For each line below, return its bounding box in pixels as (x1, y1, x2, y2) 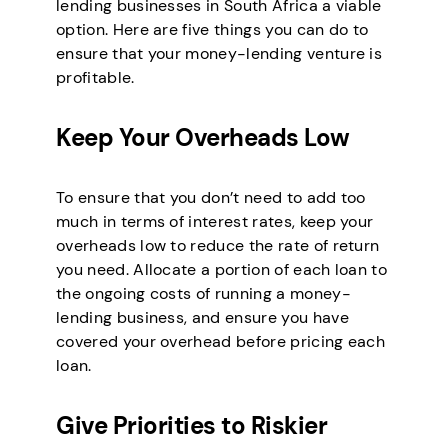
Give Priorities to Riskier (56, 410, 328, 442)
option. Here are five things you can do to (56, 19, 369, 41)
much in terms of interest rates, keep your (56, 211, 374, 233)
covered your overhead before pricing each (56, 331, 386, 353)
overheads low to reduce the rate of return (56, 235, 380, 257)
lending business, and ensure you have (56, 307, 349, 329)
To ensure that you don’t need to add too (56, 187, 366, 209)
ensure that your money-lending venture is (56, 43, 383, 65)
